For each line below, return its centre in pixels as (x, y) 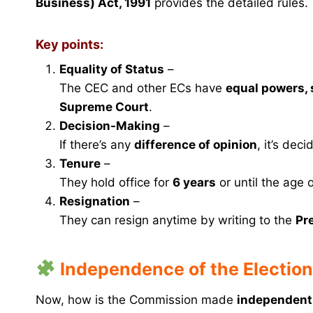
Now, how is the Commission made (136, 300)
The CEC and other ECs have (143, 88)
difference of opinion (196, 145)
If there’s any (97, 145)
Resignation (95, 202)
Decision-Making (110, 126)
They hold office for (116, 183)
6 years (194, 183)
